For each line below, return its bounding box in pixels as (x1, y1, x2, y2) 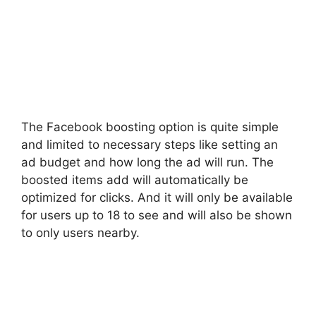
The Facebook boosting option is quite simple (21, 119, 279, 134)
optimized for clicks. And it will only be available (21, 190, 293, 205)
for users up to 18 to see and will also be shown (21, 207, 292, 222)
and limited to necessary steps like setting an (21, 137, 278, 152)
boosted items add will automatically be (21, 172, 248, 187)
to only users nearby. (21, 225, 140, 240)
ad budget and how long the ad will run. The (21, 154, 274, 169)
